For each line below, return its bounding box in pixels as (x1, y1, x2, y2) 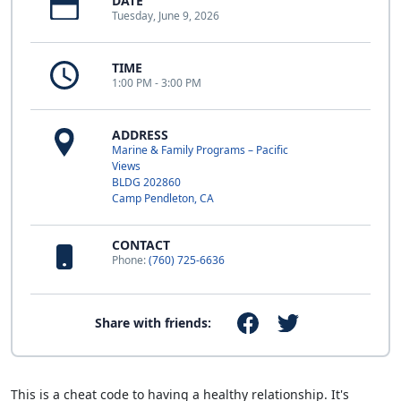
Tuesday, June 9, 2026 (112, 7, 219, 23)
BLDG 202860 (112, 174, 181, 190)
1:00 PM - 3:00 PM (112, 74, 201, 90)
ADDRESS (112, 125, 168, 143)
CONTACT (112, 235, 170, 253)
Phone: (112, 252, 149, 268)
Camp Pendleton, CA (112, 190, 214, 206)
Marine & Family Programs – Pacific (112, 141, 288, 158)
